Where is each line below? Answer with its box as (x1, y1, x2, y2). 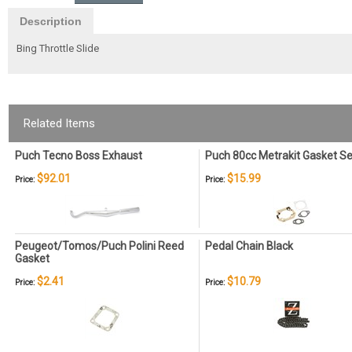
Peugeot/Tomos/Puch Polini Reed (15, 240, 184, 252)
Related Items (24, 116, 95, 130)
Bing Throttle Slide (16, 42, 99, 54)
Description (20, 15, 82, 27)
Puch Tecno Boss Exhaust (15, 149, 142, 162)
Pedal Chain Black (205, 240, 293, 252)
